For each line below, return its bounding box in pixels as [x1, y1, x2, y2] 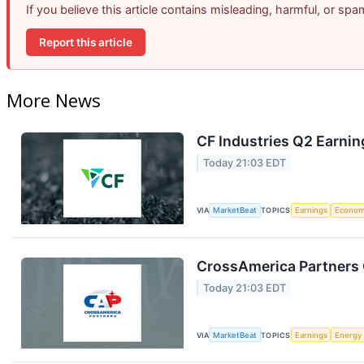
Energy [335, 330, 362, 340]
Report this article [39, 35, 132, 49]
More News [6, 88, 101, 113]
